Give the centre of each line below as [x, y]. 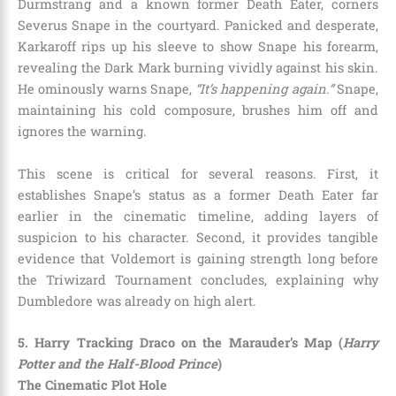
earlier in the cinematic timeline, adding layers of [198, 216]
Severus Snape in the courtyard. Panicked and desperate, [198, 26]
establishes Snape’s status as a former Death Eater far [198, 194]
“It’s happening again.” [264, 89]
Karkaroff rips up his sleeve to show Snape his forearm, [198, 47]
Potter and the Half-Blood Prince [118, 364]
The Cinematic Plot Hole [92, 385]
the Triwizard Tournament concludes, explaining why [198, 279]
